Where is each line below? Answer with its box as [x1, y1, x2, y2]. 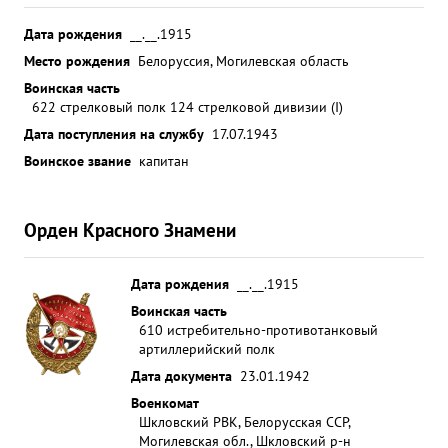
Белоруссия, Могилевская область [138, 51, 349, 70]
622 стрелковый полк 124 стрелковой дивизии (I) [32, 97, 343, 116]
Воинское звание [24, 151, 131, 170]
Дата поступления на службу [24, 124, 204, 143]
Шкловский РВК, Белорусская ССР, [139, 412, 350, 431]
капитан [139, 151, 189, 170]
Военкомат [131, 393, 199, 412]
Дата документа [131, 366, 232, 385]
